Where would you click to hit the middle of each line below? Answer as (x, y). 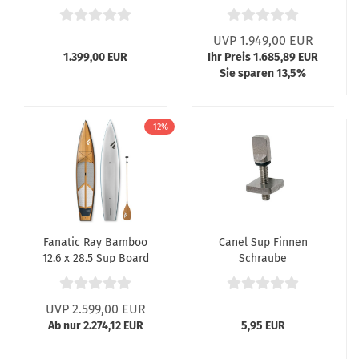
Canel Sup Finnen (263, 242)
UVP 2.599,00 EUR (95, 309)
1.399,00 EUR (95, 57)
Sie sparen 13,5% (263, 73)
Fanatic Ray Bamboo (95, 242)
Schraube (263, 258)
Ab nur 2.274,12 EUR (95, 326)
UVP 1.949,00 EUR (263, 40)
